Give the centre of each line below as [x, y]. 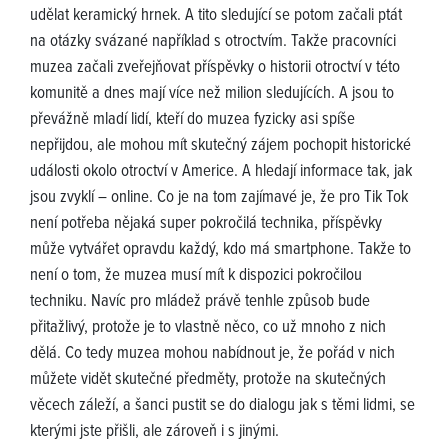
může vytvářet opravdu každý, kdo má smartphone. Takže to [220, 250]
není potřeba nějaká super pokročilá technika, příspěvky [206, 224]
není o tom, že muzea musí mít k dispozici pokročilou [196, 276]
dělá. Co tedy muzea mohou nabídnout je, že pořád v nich [212, 354]
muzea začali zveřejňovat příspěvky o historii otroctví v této [215, 68]
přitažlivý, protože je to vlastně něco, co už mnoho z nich [208, 328]
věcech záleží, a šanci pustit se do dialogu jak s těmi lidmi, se [222, 406]
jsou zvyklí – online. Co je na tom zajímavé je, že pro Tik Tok [219, 198]
